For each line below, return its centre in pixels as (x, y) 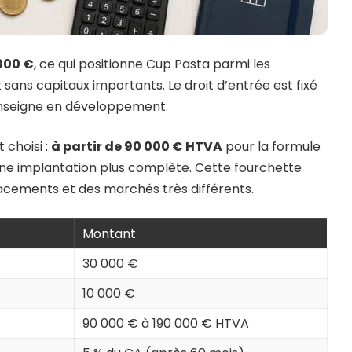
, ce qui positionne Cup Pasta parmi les (152, 64)
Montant (109, 234)
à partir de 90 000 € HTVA (137, 147)
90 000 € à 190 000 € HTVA (166, 324)
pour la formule (271, 147)
